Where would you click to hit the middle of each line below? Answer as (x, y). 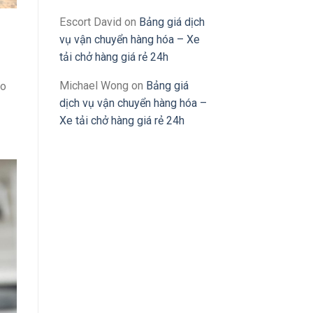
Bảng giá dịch (172, 22)
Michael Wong (94, 86)
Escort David (90, 22)
